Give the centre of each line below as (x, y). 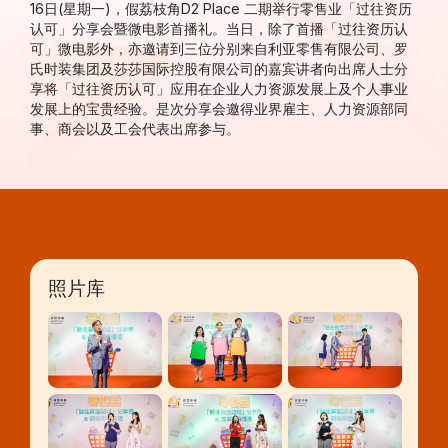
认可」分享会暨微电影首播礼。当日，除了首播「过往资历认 (219, 28)
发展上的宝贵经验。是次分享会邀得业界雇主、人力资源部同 (219, 108)
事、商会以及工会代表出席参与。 (135, 128)
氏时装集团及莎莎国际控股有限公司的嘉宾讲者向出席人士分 (219, 68)
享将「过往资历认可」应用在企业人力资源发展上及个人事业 (219, 88)
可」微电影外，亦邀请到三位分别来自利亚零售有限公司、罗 (219, 48)
